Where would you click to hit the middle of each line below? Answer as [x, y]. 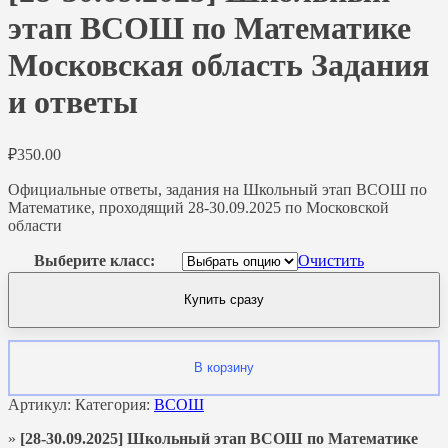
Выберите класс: [94, 260]
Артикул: [41, 404]
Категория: [114, 404]
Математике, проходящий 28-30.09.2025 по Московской [198, 207]
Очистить [331, 260]
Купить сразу [224, 300]
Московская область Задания [218, 65]
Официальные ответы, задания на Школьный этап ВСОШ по [217, 189]
